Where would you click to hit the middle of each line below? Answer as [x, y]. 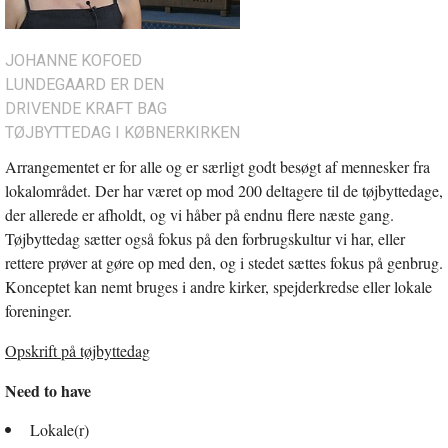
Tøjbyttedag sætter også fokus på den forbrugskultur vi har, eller [205, 239]
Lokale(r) [59, 430]
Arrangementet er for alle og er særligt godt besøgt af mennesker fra [217, 167]
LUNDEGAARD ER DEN [84, 85]
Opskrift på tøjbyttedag [77, 351]
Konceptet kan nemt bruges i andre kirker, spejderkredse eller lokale [218, 287]
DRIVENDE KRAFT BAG [86, 109]
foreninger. [38, 311]
